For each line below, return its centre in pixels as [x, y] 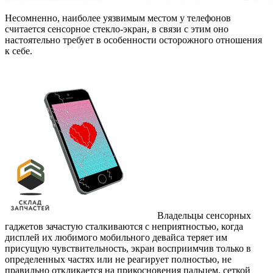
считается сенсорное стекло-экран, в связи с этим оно [117, 29]
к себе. [19, 51]
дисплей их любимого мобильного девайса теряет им [116, 237]
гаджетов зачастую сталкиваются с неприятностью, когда [124, 226]
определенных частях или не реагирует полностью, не [118, 259]
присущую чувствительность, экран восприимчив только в [128, 248]
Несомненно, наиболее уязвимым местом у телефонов [118, 18]
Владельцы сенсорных [204, 215]
